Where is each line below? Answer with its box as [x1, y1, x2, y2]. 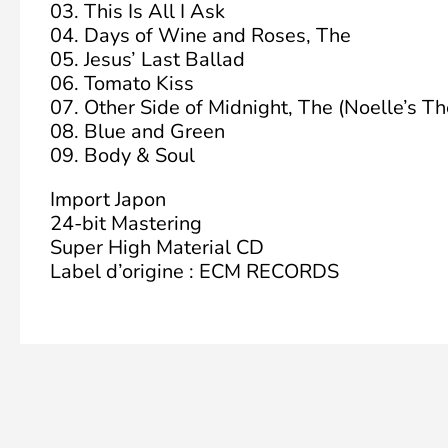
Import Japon [50, 186, 166, 213]
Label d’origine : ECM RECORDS [50, 258, 339, 285]
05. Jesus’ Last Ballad [50, 46, 245, 73]
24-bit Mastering [50, 210, 202, 237]
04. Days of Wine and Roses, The [50, 22, 351, 49]
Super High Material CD [50, 234, 264, 261]
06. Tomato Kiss [50, 70, 194, 97]
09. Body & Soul [50, 142, 195, 169]
